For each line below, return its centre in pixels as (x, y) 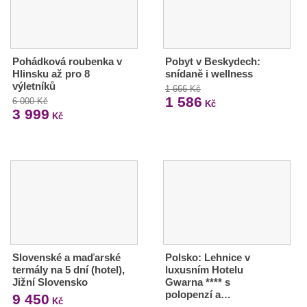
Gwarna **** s (197, 282)
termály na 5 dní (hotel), (69, 270)
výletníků (34, 86)
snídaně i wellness (209, 74)
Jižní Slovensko (50, 282)
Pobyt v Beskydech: (212, 62)
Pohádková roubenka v (67, 62)
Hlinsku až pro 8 (51, 74)
